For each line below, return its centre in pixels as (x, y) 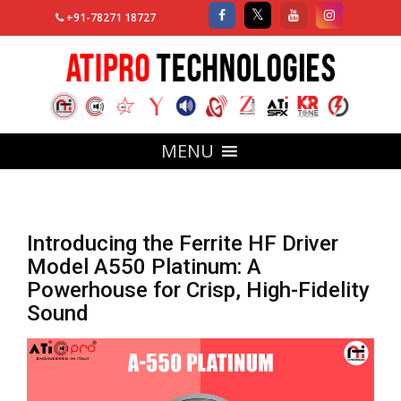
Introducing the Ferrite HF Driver (183, 243)
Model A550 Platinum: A (144, 267)
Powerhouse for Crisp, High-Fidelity (198, 290)
